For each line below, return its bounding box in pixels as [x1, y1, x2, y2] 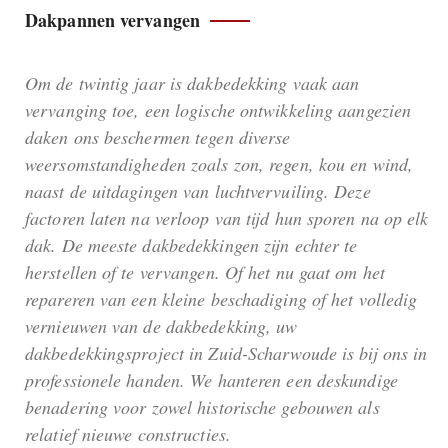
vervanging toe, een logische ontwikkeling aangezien [25, 98, 412, 123]
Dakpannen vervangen [25, 7, 200, 34]
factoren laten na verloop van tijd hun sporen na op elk [25, 206, 429, 231]
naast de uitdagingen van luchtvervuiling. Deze [25, 179, 371, 204]
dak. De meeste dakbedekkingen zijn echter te [25, 233, 358, 258]
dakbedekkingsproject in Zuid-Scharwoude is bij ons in [25, 341, 428, 366]
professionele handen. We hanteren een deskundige [25, 368, 398, 393]
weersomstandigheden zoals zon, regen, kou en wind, [25, 152, 414, 177]
